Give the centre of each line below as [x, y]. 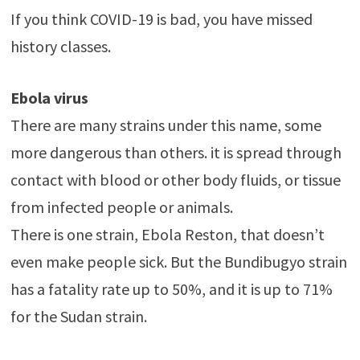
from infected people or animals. [121, 207]
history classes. [60, 46]
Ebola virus [49, 97]
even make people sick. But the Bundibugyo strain [178, 261]
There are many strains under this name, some [166, 125]
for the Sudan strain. [78, 316]
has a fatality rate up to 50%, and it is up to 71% [171, 288]
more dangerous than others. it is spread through [176, 152]
